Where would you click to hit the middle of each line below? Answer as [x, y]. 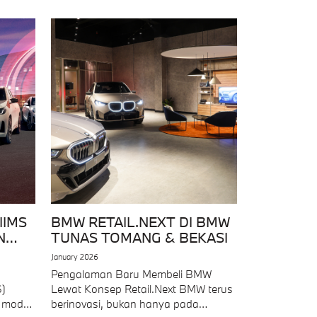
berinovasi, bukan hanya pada [125, 304]
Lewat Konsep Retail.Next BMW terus [142, 289]
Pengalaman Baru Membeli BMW [132, 274]
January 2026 [75, 257]
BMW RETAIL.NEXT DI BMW [141, 222]
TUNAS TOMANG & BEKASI [140, 237]
